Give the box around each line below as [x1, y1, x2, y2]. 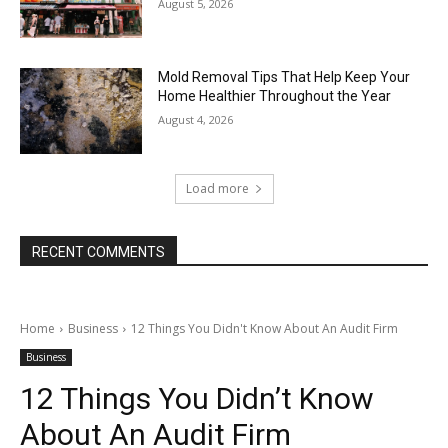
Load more [185, 179, 249, 197]
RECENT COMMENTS [32, 243, 165, 260]
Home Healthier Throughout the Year [158, 88, 392, 105]
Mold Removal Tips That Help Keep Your [158, 69, 411, 86]
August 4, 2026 [158, 112, 234, 128]
